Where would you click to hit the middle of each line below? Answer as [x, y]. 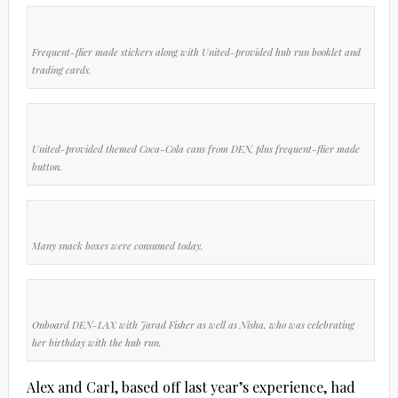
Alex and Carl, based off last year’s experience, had [191, 386]
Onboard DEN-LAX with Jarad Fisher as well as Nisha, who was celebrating [193, 324]
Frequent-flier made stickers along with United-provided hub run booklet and [196, 52]
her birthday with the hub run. [96, 342]
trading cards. [61, 69]
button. [47, 166]
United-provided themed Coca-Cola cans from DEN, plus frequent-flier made [195, 148]
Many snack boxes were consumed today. [117, 245]
